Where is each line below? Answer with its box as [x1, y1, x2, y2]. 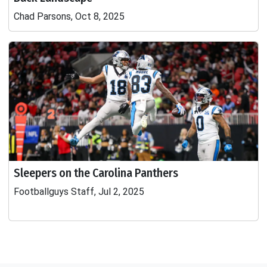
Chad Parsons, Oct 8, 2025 [14, 11, 125, 22]
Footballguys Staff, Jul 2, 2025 [14, 186, 144, 197]
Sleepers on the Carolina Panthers [14, 166, 178, 180]
